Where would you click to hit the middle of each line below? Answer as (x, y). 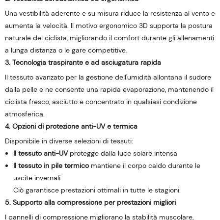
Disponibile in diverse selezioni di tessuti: (69, 141)
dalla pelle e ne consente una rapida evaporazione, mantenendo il (109, 89)
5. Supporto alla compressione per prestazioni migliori (90, 202)
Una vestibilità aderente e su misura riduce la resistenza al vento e (110, 13)
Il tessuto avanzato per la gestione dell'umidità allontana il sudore (108, 77)
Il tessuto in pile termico (51, 165)
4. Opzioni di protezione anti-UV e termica (71, 126)
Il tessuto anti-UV (40, 153)
